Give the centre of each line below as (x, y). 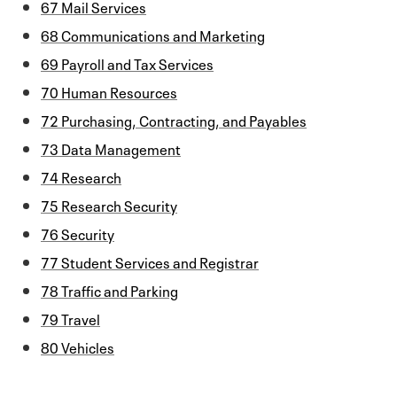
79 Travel (70, 318)
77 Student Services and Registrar (150, 261)
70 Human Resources (109, 91)
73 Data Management (111, 148)
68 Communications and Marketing (153, 34)
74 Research (81, 176)
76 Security (78, 233)
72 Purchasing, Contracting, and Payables (174, 119)
